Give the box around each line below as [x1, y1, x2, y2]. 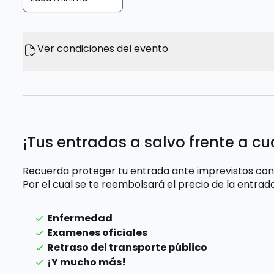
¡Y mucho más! [47, 255, 127, 269]
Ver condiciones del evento [37, 42, 169, 56]
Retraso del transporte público [47, 240, 208, 254]
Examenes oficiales [47, 226, 148, 240]
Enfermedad [47, 211, 113, 225]
